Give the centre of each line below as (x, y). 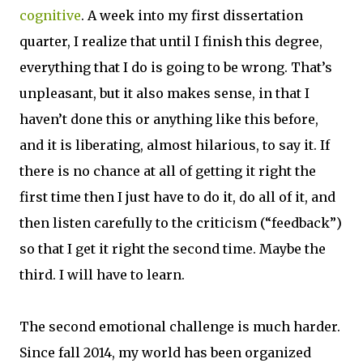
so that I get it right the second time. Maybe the (173, 249)
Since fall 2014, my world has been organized (165, 352)
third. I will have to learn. (102, 275)
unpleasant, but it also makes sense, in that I (164, 93)
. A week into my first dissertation (192, 15)
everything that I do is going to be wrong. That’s (176, 67)
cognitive (50, 15)
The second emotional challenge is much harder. (180, 327)
